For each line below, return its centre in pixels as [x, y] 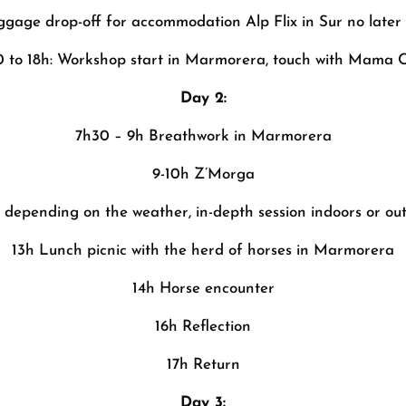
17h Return [203, 364]
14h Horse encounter [203, 288]
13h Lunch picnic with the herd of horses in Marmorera [203, 250]
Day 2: [203, 98]
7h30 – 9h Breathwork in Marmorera [203, 136]
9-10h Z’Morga [203, 174]
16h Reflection [203, 326]
